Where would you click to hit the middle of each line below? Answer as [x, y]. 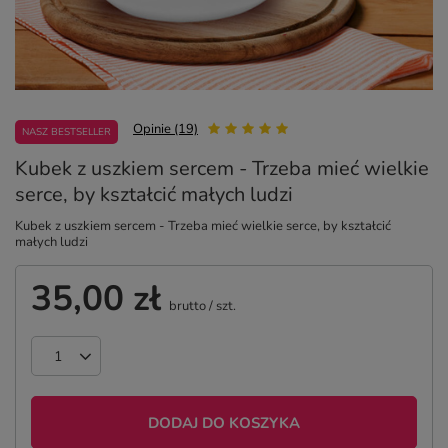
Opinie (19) [165, 129]
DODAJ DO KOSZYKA [224, 422]
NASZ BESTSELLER [66, 132]
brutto [186, 306]
